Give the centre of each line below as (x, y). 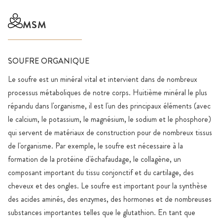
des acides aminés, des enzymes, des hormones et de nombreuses (110, 199)
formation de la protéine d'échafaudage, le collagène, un (94, 159)
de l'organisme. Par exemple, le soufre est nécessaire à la (95, 146)
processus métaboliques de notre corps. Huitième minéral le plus (108, 93)
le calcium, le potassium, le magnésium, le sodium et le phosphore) (110, 119)
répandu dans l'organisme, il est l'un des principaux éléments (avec (109, 106)
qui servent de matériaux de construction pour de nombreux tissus (110, 133)
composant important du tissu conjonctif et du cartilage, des (101, 173)
